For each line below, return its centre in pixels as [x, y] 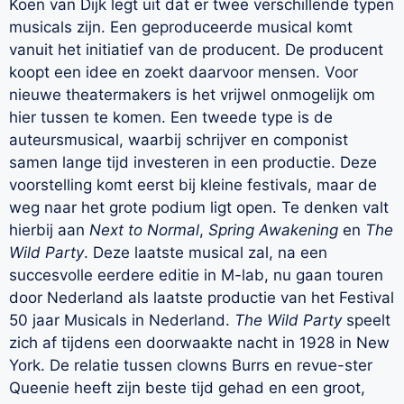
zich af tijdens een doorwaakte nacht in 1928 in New [199, 343]
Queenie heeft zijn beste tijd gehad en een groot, [187, 388]
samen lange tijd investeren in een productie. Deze [193, 163]
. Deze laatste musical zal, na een [206, 253]
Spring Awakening [273, 230]
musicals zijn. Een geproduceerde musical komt [181, 28]
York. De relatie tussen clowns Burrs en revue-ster [191, 366]
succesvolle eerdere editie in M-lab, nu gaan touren [196, 275]
